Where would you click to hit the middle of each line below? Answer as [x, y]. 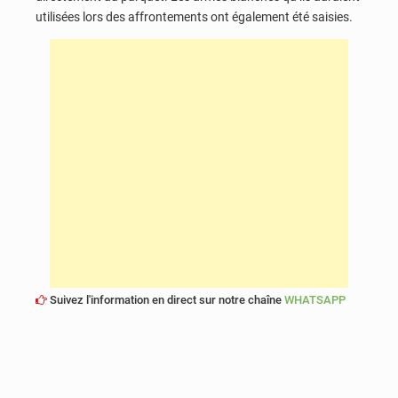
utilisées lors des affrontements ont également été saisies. [194, 17]
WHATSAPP [315, 299]
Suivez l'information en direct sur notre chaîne [166, 299]
